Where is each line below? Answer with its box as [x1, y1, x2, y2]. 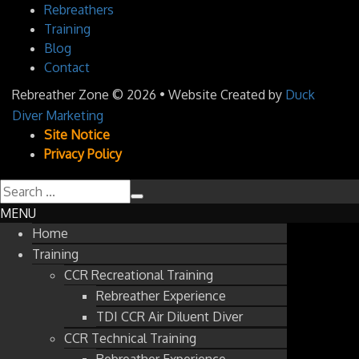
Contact [44, 59, 90, 75]
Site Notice [44, 126, 110, 143]
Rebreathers [44, 2, 114, 18]
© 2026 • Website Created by [109, 87, 285, 103]
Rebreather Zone [12, 87, 109, 103]
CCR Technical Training [64, 329, 196, 346]
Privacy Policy [44, 145, 122, 162]
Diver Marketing [12, 107, 103, 123]
